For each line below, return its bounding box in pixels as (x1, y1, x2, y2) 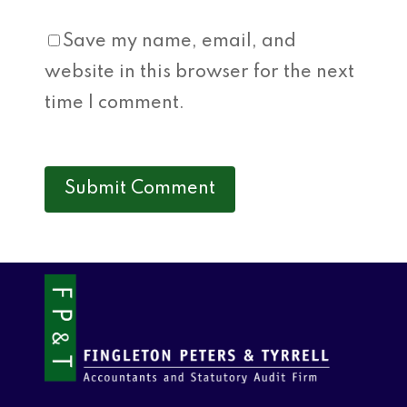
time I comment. (45, 94, 184, 113)
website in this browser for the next (45, 64, 354, 82)
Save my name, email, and (63, 33, 296, 51)
